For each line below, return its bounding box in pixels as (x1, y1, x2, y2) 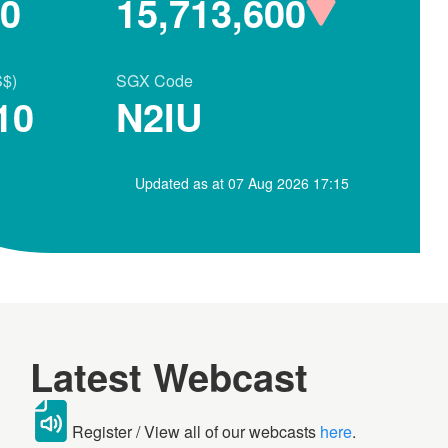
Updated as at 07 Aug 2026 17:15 (135, 173, 349, 193)
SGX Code (116, 69, 193, 92)
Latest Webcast (30, 349, 308, 404)
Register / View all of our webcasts (72, 419, 320, 443)
